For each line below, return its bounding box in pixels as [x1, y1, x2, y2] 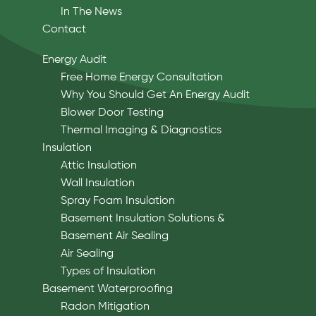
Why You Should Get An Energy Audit [60, 89, 250, 101]
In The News [60, 6, 122, 18]
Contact [42, 23, 86, 35]
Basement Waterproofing [42, 283, 173, 295]
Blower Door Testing [60, 107, 164, 119]
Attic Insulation [60, 159, 137, 171]
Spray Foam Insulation [60, 195, 175, 207]
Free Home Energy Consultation [60, 71, 223, 83]
